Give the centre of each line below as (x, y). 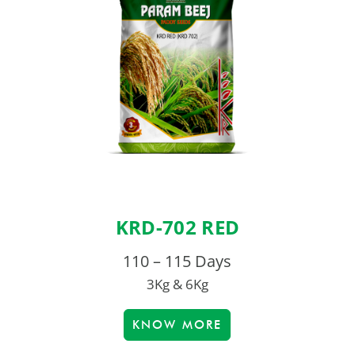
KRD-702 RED (177, 227)
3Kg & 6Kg (177, 284)
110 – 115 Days (177, 261)
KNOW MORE (177, 325)
